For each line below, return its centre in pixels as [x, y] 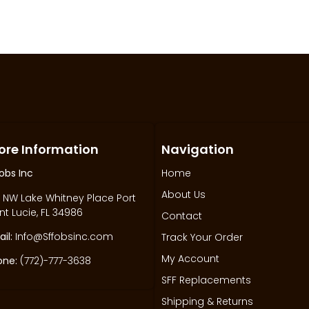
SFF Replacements [206, 280]
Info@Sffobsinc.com [63, 236]
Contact [182, 216]
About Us [183, 195]
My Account [190, 259]
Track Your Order [202, 238]
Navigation [198, 150]
